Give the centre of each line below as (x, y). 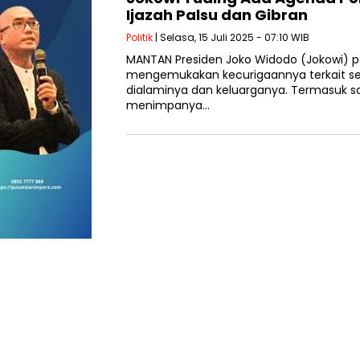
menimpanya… (168, 106)
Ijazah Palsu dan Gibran (217, 15)
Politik (139, 38)
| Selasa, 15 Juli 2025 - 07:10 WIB (231, 38)
